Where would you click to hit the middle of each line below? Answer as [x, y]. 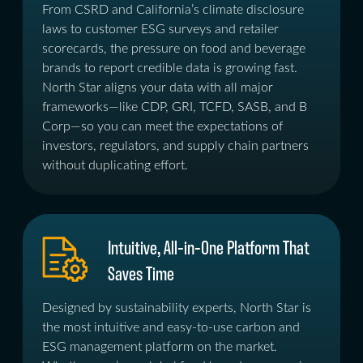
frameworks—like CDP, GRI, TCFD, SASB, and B [175, 107]
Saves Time [141, 272]
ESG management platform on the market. [160, 347]
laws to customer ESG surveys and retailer [160, 29]
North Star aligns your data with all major [158, 88]
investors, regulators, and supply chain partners [175, 146]
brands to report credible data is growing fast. [170, 68]
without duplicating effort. [115, 165]
